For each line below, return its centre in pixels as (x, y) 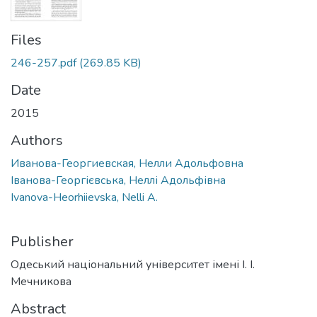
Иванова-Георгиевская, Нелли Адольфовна (127, 163)
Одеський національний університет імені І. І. (133, 264)
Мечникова (41, 281)
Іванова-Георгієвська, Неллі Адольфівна (118, 180)
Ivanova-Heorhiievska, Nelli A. (84, 197)
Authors (37, 140)
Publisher (42, 241)
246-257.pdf (44, 63)
